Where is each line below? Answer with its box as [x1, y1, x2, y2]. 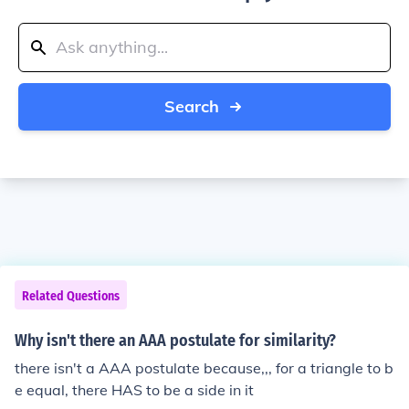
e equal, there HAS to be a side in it [15, 381, 254, 399]
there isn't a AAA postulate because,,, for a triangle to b [15, 359, 393, 377]
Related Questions [22, 288, 120, 304]
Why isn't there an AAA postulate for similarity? [15, 330, 336, 351]
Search [164, 96, 219, 117]
